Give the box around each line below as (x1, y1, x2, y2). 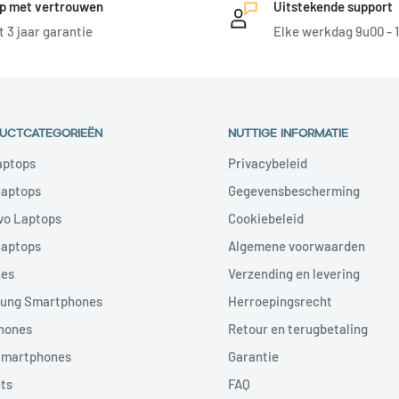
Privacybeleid (228, 154, 307, 171)
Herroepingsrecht (228, 292, 332, 309)
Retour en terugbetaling (228, 320, 368, 337)
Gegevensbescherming (228, 182, 360, 199)
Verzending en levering (228, 265, 360, 281)
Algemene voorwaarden (228, 237, 365, 254)
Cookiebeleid (228, 209, 304, 226)
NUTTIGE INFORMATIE (228, 125, 348, 137)
